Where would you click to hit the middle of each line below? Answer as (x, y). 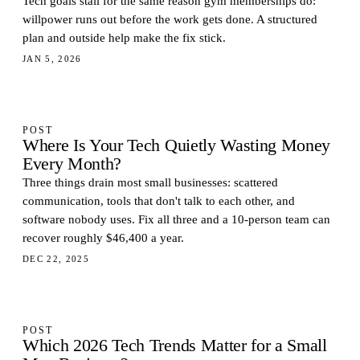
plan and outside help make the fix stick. (124, 38)
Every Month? (72, 164)
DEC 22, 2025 (56, 259)
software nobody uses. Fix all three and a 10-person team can (176, 219)
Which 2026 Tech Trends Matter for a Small (175, 346)
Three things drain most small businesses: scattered (150, 182)
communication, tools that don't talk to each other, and (159, 201)
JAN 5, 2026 (52, 59)
